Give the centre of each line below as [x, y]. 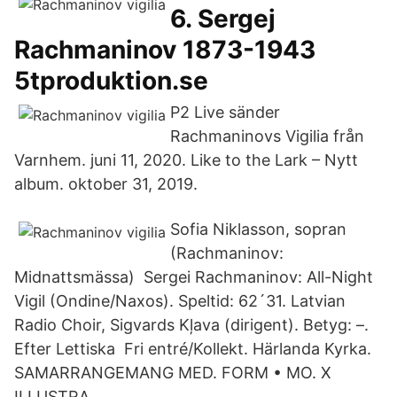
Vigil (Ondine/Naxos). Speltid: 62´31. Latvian [180, 301]
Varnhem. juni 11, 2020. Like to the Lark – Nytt [186, 160]
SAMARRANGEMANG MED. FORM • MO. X [173, 373]
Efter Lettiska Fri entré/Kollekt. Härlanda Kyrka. [193, 349]
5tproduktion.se [111, 81]
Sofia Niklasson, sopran [258, 229]
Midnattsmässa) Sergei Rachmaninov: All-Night [194, 277]
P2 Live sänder [225, 112]
